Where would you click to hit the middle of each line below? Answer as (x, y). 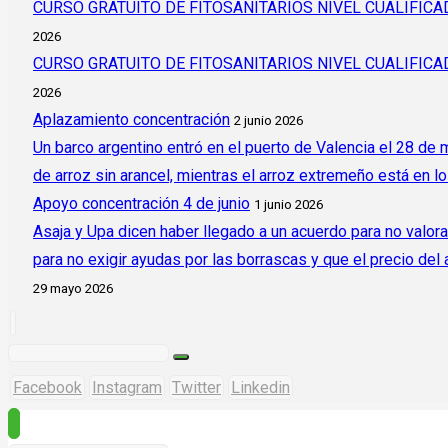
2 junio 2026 (268, 120)
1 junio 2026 (288, 204)
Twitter (196, 387)
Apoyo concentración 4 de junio (141, 203)
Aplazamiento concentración (131, 119)
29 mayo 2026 (73, 288)
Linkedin (260, 387)
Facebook (47, 387)
